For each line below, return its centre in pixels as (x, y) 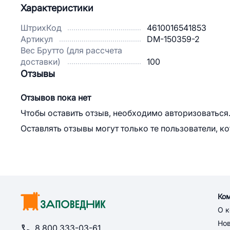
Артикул (37, 39)
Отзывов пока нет (56, 98)
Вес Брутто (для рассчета (71, 51)
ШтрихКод (41, 28)
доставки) (41, 62)
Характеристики (57, 8)
